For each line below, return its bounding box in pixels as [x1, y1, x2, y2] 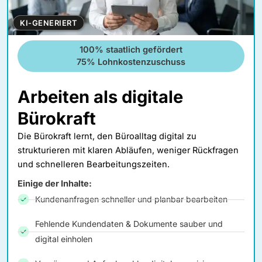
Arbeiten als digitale [18, 87, 183, 108]
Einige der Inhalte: [18, 178, 92, 189]
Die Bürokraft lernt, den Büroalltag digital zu [18, 131, 196, 142]
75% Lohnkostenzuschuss [77, 57, 185, 68]
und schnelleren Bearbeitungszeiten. [18, 159, 170, 170]
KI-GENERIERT [20, 18, 78, 28]
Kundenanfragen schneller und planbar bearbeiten [35, 194, 227, 205]
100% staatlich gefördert [80, 44, 182, 56]
